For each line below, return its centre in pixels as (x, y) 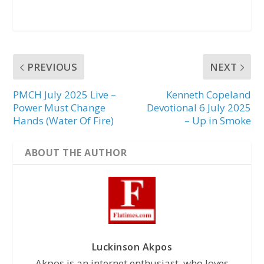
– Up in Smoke (217, 121)
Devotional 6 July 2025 (199, 108)
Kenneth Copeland (208, 95)
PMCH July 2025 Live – (65, 95)
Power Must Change (60, 108)
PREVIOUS (52, 67)
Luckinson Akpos (132, 247)
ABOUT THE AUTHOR (76, 153)
